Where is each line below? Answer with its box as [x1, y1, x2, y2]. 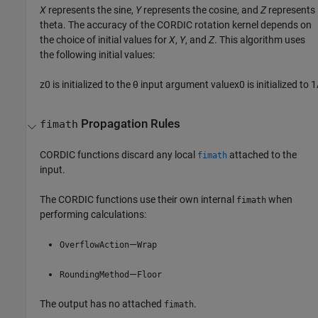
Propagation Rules [78, 116, 181, 131]
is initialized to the [50, 79, 133, 91]
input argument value [138, 79, 235, 91]
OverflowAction [60, 239, 130, 250]
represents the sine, [46, 4, 136, 16]
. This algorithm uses [214, 34, 306, 46]
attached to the [227, 148, 297, 160]
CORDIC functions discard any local [40, 148, 198, 160]
